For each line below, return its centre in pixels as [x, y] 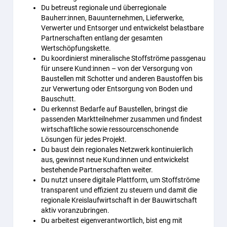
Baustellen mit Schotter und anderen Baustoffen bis [122, 79]
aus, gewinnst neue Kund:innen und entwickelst [115, 160]
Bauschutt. [59, 99]
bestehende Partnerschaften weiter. [97, 170]
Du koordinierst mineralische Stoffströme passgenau [123, 58]
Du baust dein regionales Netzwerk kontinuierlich [117, 149]
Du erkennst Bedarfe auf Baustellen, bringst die [114, 109]
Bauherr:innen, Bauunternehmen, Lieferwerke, [112, 18]
